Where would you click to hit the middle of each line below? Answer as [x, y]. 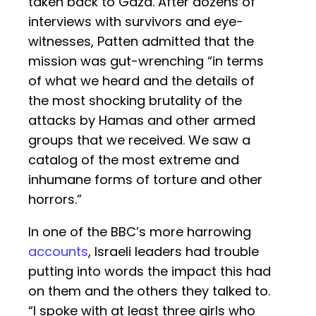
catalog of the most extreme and [134, 160]
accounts [58, 252]
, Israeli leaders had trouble [174, 252]
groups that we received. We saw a [139, 140]
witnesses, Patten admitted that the [141, 42]
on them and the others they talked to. [149, 291]
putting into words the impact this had [150, 272]
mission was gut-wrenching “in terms [146, 61]
